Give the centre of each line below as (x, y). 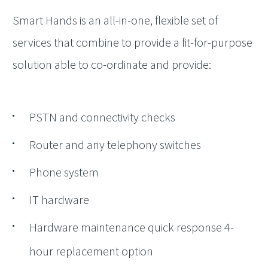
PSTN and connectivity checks (102, 117)
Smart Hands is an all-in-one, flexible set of (115, 20)
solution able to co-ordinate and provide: (112, 64)
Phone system (64, 172)
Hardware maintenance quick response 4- (132, 227)
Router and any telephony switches (115, 144)
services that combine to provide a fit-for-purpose (133, 42)
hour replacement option (91, 251)
